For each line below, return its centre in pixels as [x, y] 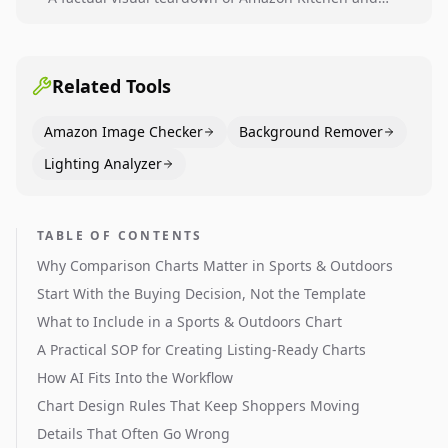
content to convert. [111, 57]
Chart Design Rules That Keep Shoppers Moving [198, 405]
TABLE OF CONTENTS [120, 235]
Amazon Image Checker [123, 131]
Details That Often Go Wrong [133, 433]
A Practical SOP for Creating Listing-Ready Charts [201, 349]
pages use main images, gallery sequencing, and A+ [224, 37]
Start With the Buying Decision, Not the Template [201, 293]
